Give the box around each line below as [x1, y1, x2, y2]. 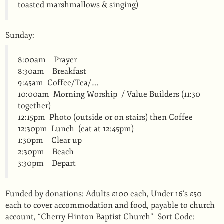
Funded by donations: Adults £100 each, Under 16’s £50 [5, 189, 202, 199]
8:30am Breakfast [18, 66, 88, 76]
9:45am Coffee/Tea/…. [18, 78, 99, 88]
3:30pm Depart [18, 158, 78, 168]
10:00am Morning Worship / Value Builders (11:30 [18, 89, 200, 99]
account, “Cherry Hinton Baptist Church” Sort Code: [5, 212, 195, 222]
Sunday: [5, 30, 34, 40]
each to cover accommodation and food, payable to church [5, 200, 215, 210]
